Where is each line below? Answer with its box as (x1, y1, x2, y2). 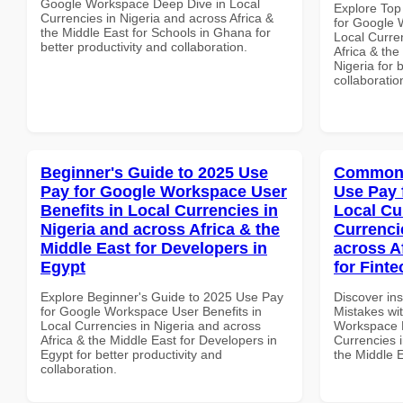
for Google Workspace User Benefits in (40, 303, 262, 318)
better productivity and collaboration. (40, 39, 247, 54)
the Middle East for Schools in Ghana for (40, 24, 271, 40)
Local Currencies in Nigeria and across (40, 318, 261, 333)
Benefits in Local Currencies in (40, 201, 278, 219)
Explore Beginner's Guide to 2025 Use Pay (40, 289, 283, 304)
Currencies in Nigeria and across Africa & (40, 10, 273, 25)
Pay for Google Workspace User (40, 182, 287, 201)
